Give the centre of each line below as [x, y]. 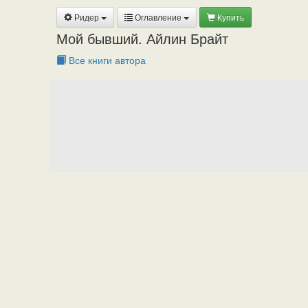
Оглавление [158, 17]
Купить [230, 17]
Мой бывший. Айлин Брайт [142, 38]
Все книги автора [106, 60]
